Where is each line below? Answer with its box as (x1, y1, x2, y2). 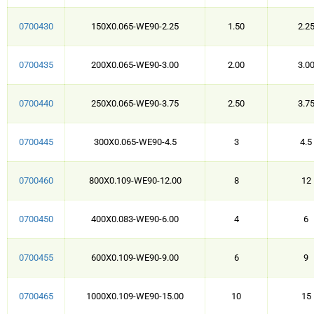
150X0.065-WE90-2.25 (91, 21, 179, 32)
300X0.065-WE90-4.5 (93, 137, 177, 147)
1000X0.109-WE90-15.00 (86, 291, 184, 301)
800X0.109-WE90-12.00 (88, 175, 182, 186)
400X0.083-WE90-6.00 (91, 214, 179, 224)
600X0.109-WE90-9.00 (91, 252, 179, 263)
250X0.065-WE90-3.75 (91, 98, 179, 109)
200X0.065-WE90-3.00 (91, 60, 179, 70)
